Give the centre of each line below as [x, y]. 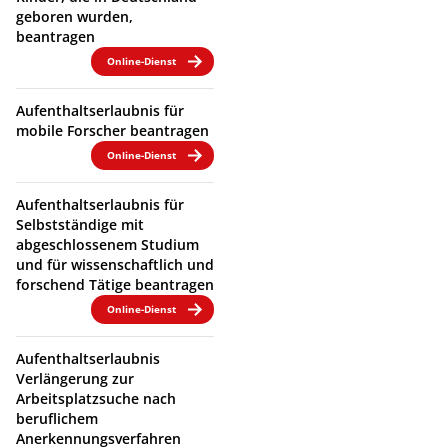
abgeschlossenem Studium [107, 244]
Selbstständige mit [80, 224]
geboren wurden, [74, 16]
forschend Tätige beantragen [115, 284]
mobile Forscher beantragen [112, 130]
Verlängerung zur [75, 378]
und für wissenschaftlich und [115, 264]
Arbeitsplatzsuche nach [96, 398]
